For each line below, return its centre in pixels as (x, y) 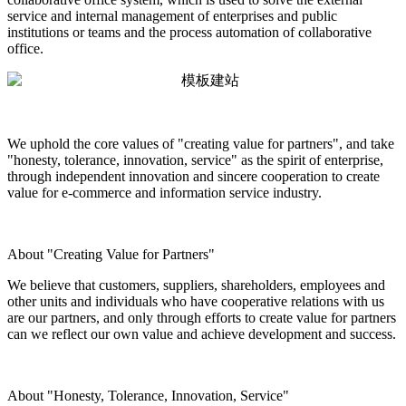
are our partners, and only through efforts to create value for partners (202, 317)
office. (25, 48)
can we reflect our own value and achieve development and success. (202, 333)
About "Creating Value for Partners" (111, 254)
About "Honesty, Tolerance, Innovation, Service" (148, 395)
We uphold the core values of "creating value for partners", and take (201, 143)
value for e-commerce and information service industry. (164, 192)
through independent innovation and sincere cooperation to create (193, 176)
